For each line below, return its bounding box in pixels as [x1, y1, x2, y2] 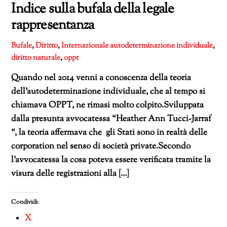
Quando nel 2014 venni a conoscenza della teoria [11, 71, 192, 84]
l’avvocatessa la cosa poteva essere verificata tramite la [11, 154, 211, 166]
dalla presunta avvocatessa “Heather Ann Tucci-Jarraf [11, 112, 212, 125]
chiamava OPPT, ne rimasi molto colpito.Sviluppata [11, 99, 204, 111]
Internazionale [61, 40, 109, 51]
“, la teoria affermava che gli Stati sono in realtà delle [11, 126, 208, 139]
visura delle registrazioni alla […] [11, 167, 130, 180]
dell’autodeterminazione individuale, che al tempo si [11, 85, 206, 98]
